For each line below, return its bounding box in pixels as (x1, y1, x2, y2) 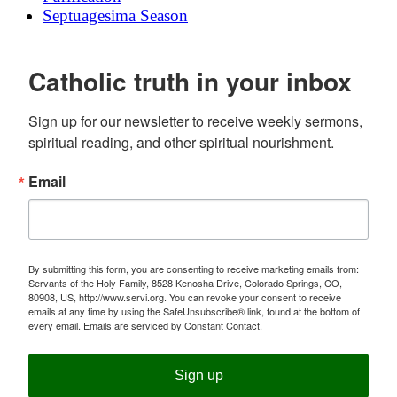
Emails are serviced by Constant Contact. (83, 318, 262, 333)
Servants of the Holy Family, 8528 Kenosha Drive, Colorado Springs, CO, (28, 276, 342, 291)
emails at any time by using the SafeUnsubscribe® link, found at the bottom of (28, 304, 360, 319)
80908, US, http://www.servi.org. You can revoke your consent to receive (28, 290, 341, 305)
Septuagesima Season (43, 5, 188, 25)
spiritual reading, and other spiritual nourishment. (28, 132, 334, 153)
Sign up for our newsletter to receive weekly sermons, (28, 111, 362, 132)
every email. (28, 318, 83, 333)
